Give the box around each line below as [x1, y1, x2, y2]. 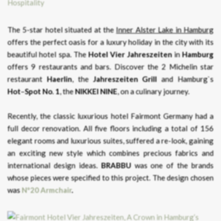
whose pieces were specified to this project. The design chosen [7, 173, 214, 183]
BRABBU [101, 161, 135, 170]
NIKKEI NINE [75, 87, 117, 96]
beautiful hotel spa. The [7, 50, 88, 59]
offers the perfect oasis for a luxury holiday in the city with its [7, 37, 214, 47]
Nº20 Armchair [20, 185, 72, 195]
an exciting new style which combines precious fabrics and [7, 148, 214, 158]
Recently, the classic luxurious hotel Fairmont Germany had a [7, 111, 214, 121]
